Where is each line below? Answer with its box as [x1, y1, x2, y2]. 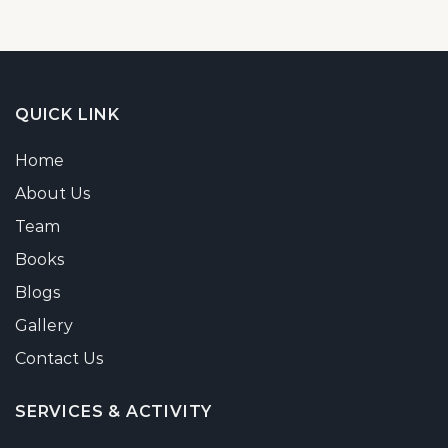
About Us [15, 184, 90, 204]
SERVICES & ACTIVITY [15, 402, 213, 422]
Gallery [15, 316, 73, 336]
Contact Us [15, 349, 103, 369]
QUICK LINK [15, 105, 120, 125]
